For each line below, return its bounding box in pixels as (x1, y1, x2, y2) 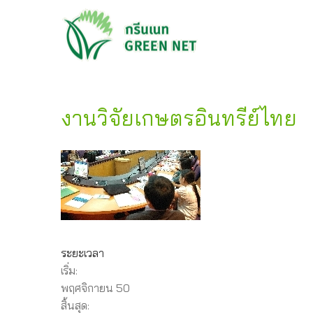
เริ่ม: (61, 263, 78, 277)
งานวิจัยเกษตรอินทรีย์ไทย (61, 105, 298, 131)
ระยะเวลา (61, 246, 104, 260)
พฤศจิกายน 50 (61, 281, 130, 295)
